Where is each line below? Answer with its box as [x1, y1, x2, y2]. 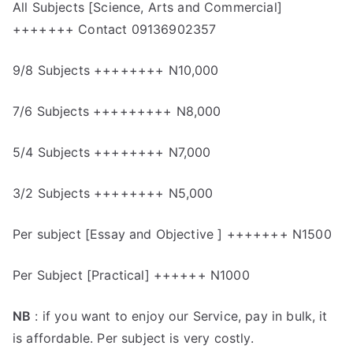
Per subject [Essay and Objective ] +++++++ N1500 [13, 226, 332, 242]
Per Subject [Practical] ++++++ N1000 [13, 267, 250, 283]
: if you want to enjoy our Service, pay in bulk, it [31, 308, 328, 324]
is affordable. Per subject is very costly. [13, 330, 254, 346]
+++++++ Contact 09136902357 [13, 21, 217, 37]
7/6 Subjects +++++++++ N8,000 [13, 103, 221, 119]
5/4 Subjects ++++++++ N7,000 [13, 144, 211, 160]
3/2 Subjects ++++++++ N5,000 [13, 185, 214, 201]
